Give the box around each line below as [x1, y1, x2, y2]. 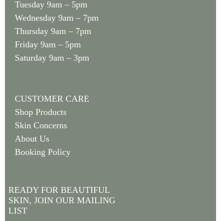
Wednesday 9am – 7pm [14, 12, 99, 23]
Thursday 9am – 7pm [14, 26, 91, 36]
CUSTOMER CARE [14, 93, 89, 104]
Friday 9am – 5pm [14, 39, 81, 49]
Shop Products [14, 107, 67, 117]
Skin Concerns [14, 120, 67, 130]
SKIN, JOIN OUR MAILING [8, 195, 116, 205]
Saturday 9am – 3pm [14, 52, 89, 63]
